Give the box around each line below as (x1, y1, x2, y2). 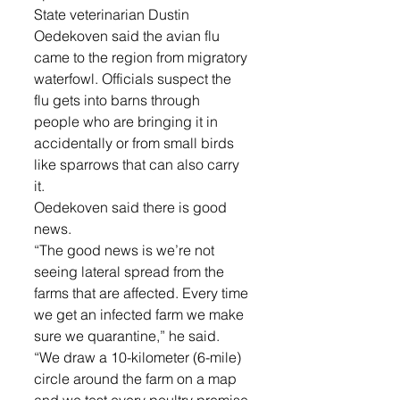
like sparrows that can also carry (34, 154, 243, 173)
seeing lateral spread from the (34, 262, 228, 280)
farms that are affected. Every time (34, 283, 252, 302)
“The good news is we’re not (34, 240, 218, 259)
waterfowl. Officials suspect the (34, 69, 235, 87)
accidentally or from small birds (34, 133, 237, 152)
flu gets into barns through (34, 90, 204, 109)
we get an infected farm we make (34, 304, 247, 323)
